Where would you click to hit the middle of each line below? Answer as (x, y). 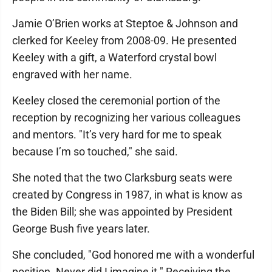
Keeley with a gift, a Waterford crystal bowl (114, 57)
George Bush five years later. (81, 229)
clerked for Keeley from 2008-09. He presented (124, 40)
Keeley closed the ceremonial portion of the (116, 100)
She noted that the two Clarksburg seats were (122, 178)
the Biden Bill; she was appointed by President (122, 212)
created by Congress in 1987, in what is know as (127, 195)
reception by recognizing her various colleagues (126, 117)
